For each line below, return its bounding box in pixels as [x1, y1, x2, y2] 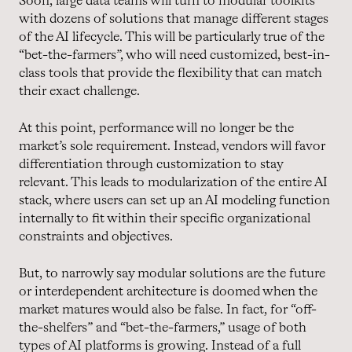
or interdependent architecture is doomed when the [19, 284, 317, 299]
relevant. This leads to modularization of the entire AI [19, 175, 328, 189]
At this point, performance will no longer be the [19, 121, 294, 135]
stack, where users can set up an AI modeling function [19, 193, 330, 207]
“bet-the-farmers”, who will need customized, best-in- [19, 48, 330, 62]
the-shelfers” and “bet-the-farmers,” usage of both [19, 321, 306, 335]
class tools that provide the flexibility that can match [19, 66, 322, 80]
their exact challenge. [19, 84, 140, 98]
